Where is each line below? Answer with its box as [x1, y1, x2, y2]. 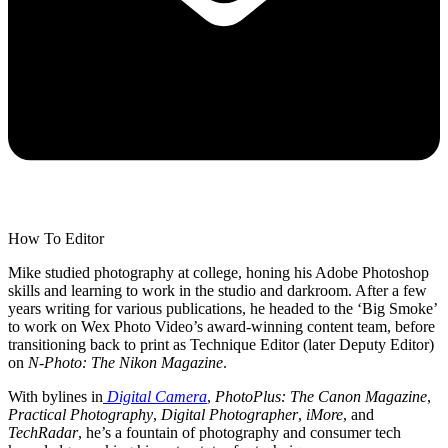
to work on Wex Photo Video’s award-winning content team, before [8, 318, 435, 336]
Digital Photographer [161, 406, 298, 424]
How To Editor [8, 230, 104, 248]
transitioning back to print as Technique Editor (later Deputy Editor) [8, 336, 434, 354]
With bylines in [8, 388, 103, 406]
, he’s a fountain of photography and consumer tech [78, 424, 401, 442]
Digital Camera [107, 388, 207, 406]
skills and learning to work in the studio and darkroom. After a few [8, 282, 427, 300]
